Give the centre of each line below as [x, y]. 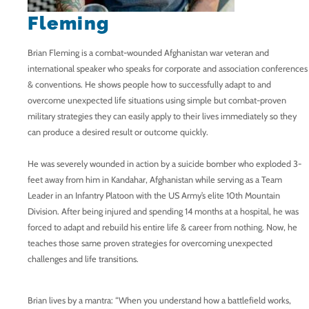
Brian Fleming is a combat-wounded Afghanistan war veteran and [148, 52]
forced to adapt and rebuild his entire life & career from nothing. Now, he [162, 227]
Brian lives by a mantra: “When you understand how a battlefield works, [159, 301]
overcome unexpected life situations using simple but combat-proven [157, 100]
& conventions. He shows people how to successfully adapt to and [149, 84]
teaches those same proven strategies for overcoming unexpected [150, 243]
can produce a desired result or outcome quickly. [118, 132]
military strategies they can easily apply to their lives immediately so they [162, 116]
